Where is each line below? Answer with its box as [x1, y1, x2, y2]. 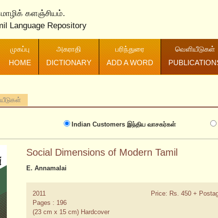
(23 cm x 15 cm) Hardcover [32, 208, 109, 216]
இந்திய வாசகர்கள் [125, 120, 176, 128]
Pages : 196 [32, 199, 67, 207]
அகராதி [56, 45, 81, 53]
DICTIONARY [46, 58, 91, 67]
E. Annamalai [26, 164, 67, 172]
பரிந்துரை [115, 45, 145, 53]
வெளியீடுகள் [175, 45, 215, 53]
